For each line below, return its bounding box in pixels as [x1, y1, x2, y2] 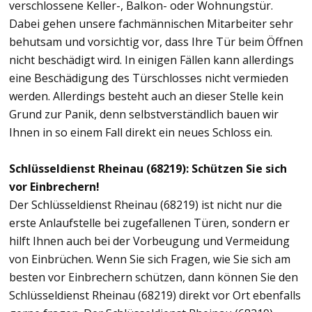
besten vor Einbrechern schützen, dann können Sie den [9, 269, 298, 285]
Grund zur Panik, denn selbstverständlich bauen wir [9, 106, 279, 122]
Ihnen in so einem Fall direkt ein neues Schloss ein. [9, 124, 272, 140]
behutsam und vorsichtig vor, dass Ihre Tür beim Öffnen [9, 33, 303, 49]
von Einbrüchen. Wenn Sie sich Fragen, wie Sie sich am [9, 251, 290, 267]
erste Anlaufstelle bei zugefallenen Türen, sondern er [9, 214, 290, 231]
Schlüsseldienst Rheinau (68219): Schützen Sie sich [9, 160, 287, 176]
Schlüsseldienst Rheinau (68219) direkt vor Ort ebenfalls [9, 287, 301, 303]
